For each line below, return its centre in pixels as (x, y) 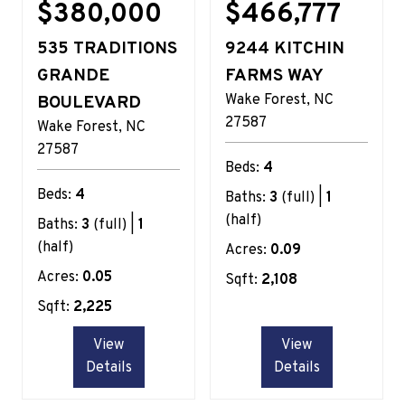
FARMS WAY (274, 75)
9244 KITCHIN (285, 48)
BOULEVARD (89, 103)
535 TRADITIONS (107, 48)
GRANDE (73, 75)
